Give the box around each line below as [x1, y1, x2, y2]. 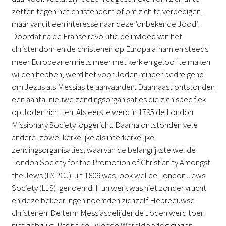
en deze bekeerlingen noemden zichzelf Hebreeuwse [11, 194, 195, 206]
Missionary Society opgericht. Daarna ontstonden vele [11, 119, 198, 130]
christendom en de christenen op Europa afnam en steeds [11, 43, 208, 54]
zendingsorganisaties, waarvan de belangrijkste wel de [11, 144, 196, 155]
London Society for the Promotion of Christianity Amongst [11, 156, 210, 168]
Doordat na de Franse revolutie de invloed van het [11, 30, 182, 42]
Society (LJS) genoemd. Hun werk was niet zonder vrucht [11, 182, 206, 193]
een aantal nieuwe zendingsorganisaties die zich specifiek [11, 93, 206, 105]
